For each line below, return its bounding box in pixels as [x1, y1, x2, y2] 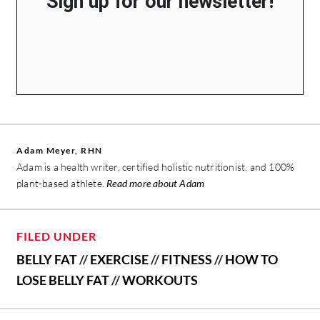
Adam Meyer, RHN [16, 144, 103, 156]
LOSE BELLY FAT [16, 271, 109, 288]
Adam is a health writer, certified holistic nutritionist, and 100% [16, 160, 295, 173]
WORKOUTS [122, 271, 198, 288]
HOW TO [225, 251, 278, 267]
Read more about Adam [106, 176, 205, 189]
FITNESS [161, 251, 212, 267]
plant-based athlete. [16, 176, 107, 189]
